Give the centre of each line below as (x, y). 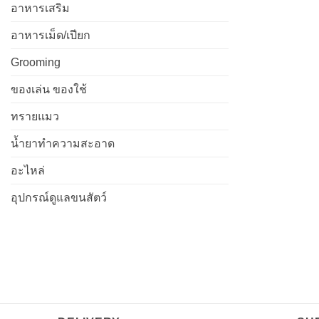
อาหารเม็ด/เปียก (51, 35)
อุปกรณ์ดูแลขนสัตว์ (59, 197)
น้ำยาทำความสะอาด (63, 143)
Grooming (36, 62)
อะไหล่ (28, 170)
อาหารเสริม (40, 8)
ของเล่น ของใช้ (49, 89)
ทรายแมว (35, 116)
